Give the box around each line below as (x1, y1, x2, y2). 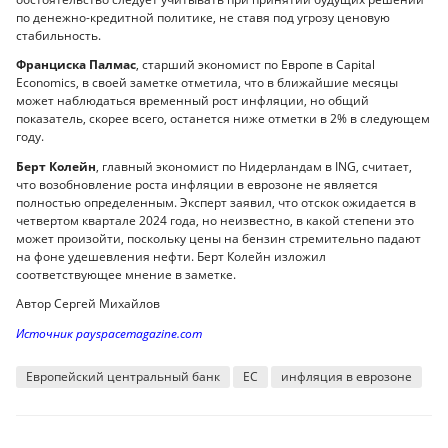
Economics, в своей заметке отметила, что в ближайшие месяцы (16, 74, 398, 92)
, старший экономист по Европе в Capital (136, 56, 375, 74)
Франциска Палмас (16, 56, 136, 74)
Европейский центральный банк (26, 367, 220, 385)
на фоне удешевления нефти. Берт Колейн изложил (16, 247, 326, 265)
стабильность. (16, 26, 101, 44)
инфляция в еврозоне (281, 367, 412, 385)
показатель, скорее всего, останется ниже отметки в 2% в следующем (16, 110, 430, 128)
